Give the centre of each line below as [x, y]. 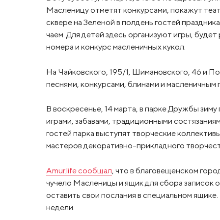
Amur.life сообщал [79, 171]
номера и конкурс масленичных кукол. [116, 46]
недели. [60, 207]
